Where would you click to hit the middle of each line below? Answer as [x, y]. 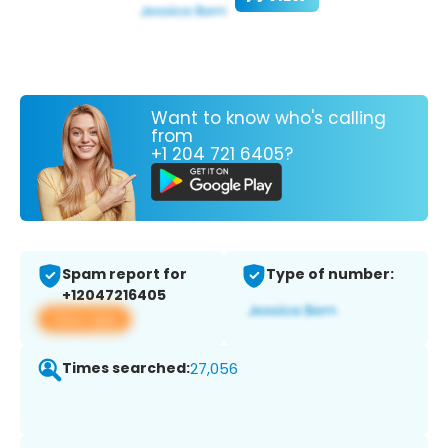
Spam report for [124, 274]
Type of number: [330, 274]
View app [84, 319]
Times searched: [126, 368]
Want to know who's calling [268, 117]
